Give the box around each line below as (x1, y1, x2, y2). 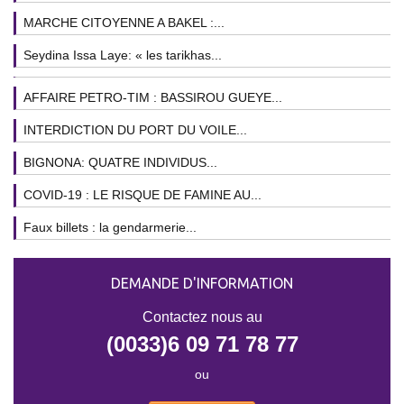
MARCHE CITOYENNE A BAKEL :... (23, 14, 225, 30)
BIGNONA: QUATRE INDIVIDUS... (23, 154, 217, 170)
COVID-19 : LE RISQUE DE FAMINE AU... (23, 187, 262, 202)
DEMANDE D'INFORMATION (111, 274, 293, 291)
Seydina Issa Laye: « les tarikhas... (23, 47, 222, 62)
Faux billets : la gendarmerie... (23, 219, 197, 234)
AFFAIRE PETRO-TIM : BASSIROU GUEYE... (23, 89, 282, 105)
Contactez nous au (142, 308, 262, 325)
